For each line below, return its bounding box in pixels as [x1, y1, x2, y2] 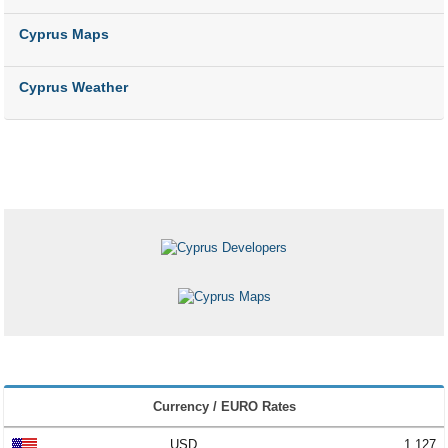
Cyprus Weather [19, 79, 128, 96]
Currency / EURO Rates [152, 398, 296, 414]
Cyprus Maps [19, 26, 109, 43]
